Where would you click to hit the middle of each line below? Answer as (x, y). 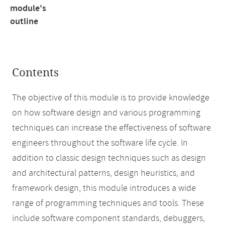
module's (28, 9)
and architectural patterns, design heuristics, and (103, 173)
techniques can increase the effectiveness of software (111, 128)
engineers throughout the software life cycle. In (100, 143)
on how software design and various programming (106, 113)
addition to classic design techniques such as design (109, 158)
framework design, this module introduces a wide (104, 188)
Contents (35, 73)
